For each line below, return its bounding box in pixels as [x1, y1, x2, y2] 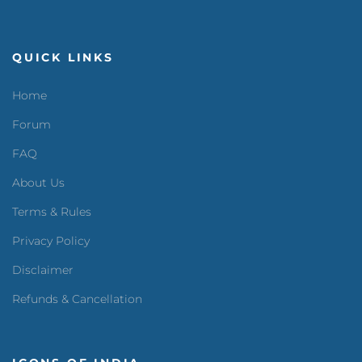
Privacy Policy [12, 234, 90, 248]
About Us [12, 175, 65, 190]
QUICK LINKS [12, 50, 114, 65]
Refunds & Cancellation [12, 292, 142, 306]
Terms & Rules [12, 204, 91, 219]
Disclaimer [12, 263, 74, 277]
